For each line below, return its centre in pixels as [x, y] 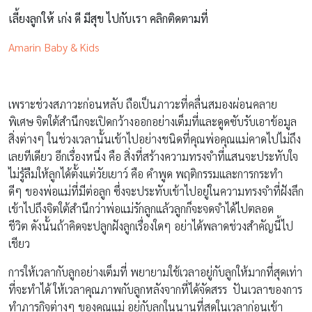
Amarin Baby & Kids [54, 47]
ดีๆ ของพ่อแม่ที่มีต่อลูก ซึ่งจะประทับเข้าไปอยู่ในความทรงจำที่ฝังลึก [156, 191]
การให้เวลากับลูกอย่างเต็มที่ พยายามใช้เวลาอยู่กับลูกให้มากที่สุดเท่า [155, 272]
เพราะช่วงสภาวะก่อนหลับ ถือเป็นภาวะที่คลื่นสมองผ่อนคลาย [143, 104]
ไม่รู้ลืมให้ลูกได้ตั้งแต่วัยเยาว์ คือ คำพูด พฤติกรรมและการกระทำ [146, 173]
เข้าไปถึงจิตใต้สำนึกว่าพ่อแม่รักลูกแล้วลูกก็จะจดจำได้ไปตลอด [141, 208]
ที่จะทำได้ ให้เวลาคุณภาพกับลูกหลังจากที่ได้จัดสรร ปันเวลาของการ [155, 289]
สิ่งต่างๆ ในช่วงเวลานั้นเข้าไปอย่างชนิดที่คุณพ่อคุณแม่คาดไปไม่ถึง [155, 139]
